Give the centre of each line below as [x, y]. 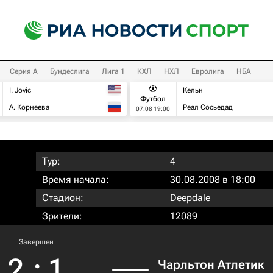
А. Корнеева [29, 107]
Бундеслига [70, 71]
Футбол [153, 98]
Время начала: [76, 179]
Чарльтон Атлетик [211, 264]
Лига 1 [113, 71]
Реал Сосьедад [208, 107]
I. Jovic [20, 90]
